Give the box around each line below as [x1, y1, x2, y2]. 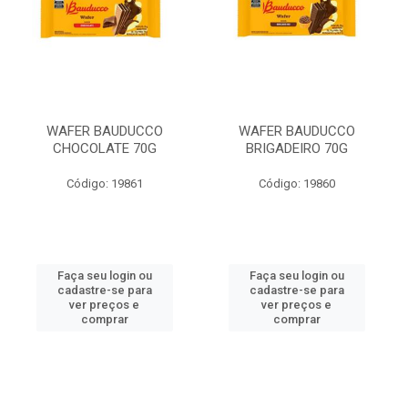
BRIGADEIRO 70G [245, 140, 348, 157]
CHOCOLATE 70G [52, 140, 157, 157]
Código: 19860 [258, 177, 335, 190]
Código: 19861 [66, 177, 143, 190]
